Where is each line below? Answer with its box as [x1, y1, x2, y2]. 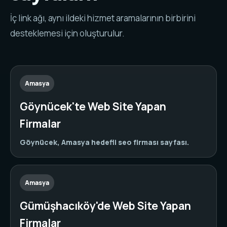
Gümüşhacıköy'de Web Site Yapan [20, 199, 191, 213]
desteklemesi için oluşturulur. [10, 27, 125, 39]
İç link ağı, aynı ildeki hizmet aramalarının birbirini [10, 12, 196, 24]
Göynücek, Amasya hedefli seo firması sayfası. [20, 137, 189, 147]
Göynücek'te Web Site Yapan [20, 99, 166, 113]
